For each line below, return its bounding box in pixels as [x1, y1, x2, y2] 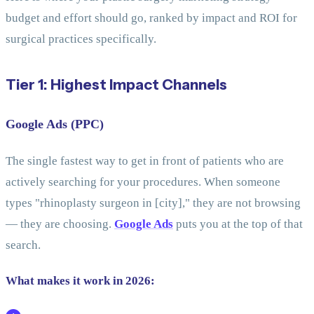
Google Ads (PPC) [6, 117, 104, 131]
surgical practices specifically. [6, 32, 156, 46]
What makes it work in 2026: [6, 274, 155, 288]
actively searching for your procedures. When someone [6, 175, 280, 189]
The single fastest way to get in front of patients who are [6, 153, 284, 168]
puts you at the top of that [173, 217, 303, 231]
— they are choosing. [6, 217, 114, 231]
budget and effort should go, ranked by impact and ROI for [6, 11, 297, 25]
